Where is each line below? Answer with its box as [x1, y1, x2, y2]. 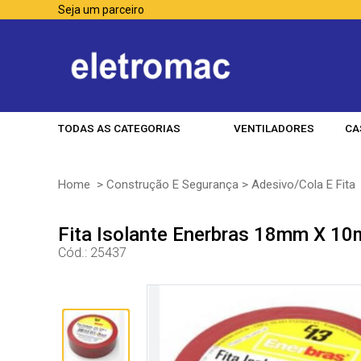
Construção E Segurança [106, 177, 239, 192]
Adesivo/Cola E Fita [251, 177, 355, 192]
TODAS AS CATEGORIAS [58, 122, 180, 135]
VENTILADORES [233, 122, 314, 135]
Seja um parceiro [58, 3, 144, 16]
